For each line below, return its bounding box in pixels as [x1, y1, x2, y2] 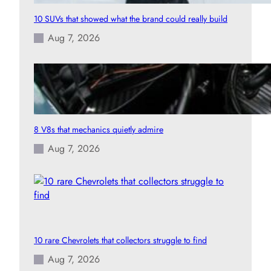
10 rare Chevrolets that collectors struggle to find [34, 234, 207, 247]
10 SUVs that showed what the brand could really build [34, 13, 227, 25]
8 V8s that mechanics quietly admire [34, 123, 163, 136]
